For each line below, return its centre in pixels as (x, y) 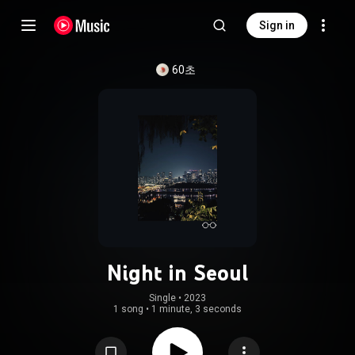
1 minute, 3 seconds (197, 309)
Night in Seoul (177, 273)
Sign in (277, 25)
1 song (128, 309)
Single (162, 298)
